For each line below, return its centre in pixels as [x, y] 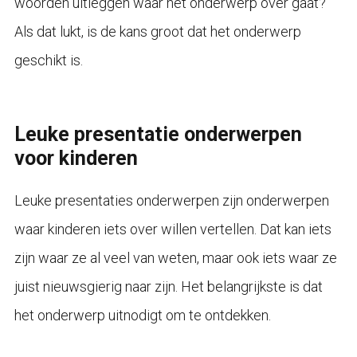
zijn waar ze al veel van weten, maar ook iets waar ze [175, 257]
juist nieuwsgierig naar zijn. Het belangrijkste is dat [168, 286]
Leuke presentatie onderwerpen [158, 134]
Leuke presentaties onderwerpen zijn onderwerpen [171, 200]
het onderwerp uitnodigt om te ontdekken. [142, 315]
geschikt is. [48, 60]
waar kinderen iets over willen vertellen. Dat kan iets [173, 229]
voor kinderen [76, 158]
